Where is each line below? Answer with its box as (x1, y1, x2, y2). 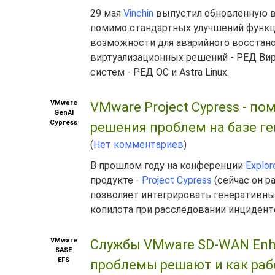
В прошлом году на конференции (90, 160, 246, 171)
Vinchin (123, 7, 153, 19)
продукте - (90, 174, 142, 186)
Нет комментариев (93, 139, 184, 150)
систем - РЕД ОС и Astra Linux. (90, 66, 229, 78)
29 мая (90, 7, 123, 19)
